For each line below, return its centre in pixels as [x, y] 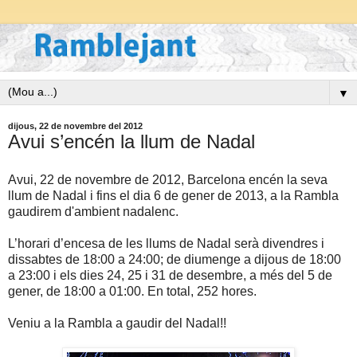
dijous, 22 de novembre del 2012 [75, 126]
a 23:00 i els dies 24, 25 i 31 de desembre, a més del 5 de [170, 276]
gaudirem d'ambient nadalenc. [93, 212]
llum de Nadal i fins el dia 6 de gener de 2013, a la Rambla [173, 196]
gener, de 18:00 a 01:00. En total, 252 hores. [132, 292]
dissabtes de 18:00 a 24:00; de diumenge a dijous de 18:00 [175, 260]
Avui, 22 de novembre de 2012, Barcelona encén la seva [168, 180]
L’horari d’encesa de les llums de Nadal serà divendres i [166, 244]
